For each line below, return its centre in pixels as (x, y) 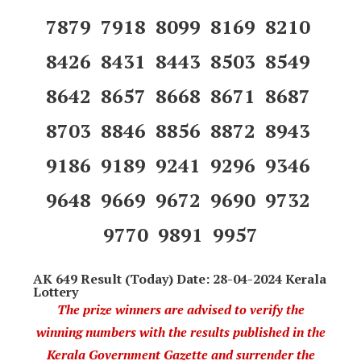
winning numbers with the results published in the (180, 332)
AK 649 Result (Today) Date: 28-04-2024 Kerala (180, 278)
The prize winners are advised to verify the (180, 309)
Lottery (56, 291)
